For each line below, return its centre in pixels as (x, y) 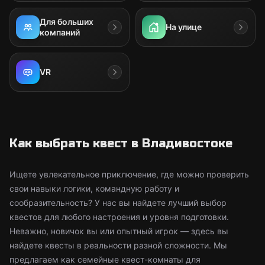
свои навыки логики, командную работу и (94, 188)
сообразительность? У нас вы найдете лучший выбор (118, 203)
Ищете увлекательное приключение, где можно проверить (129, 174)
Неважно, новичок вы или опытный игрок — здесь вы (119, 231)
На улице (184, 27)
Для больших (67, 22)
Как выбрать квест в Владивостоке (121, 143)
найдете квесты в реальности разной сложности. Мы (118, 245)
